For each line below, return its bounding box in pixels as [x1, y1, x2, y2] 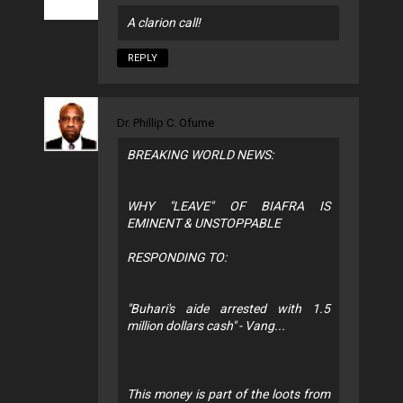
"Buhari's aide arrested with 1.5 [127, 300, 330, 316]
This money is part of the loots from [127, 386, 330, 401]
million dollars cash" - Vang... [127, 318, 285, 333]
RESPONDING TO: [127, 249, 227, 264]
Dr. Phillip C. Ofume [117, 115, 214, 130]
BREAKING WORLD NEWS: [127, 147, 273, 162]
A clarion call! [127, 14, 201, 30]
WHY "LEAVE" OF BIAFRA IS [127, 198, 330, 213]
